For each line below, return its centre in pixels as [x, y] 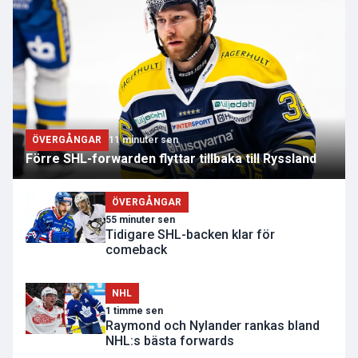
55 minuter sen [140, 219]
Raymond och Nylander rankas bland [213, 326]
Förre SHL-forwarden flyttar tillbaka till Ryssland [171, 158]
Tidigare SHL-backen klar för [190, 234]
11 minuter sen [143, 140]
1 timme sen [134, 311]
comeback [136, 249]
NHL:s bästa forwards [170, 341]
